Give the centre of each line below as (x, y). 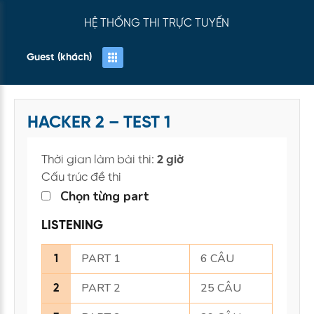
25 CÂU (221, 288)
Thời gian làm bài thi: (99, 160)
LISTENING (72, 226)
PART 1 (101, 259)
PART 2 (101, 288)
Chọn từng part (104, 196)
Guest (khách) (99, 95)
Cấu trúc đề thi (81, 177)
